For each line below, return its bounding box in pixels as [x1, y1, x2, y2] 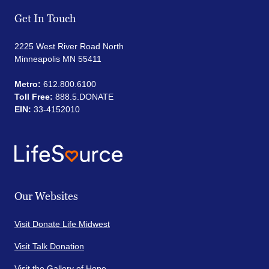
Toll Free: [14, 92, 53, 101]
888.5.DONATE [53, 92, 113, 101]
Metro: [14, 79, 41, 89]
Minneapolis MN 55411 [14, 54, 101, 64]
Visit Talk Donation [14, 241, 84, 252]
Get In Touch [14, 14, 76, 25]
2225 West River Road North [14, 41, 124, 51]
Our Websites [14, 192, 78, 203]
